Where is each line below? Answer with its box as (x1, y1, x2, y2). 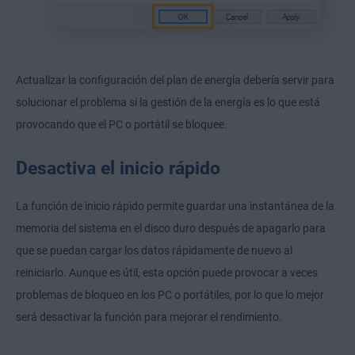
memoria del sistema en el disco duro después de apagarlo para (16, 221, 326, 235)
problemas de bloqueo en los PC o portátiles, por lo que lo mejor (16, 288, 324, 301)
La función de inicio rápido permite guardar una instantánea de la (16, 199, 334, 212)
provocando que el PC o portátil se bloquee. (16, 117, 227, 131)
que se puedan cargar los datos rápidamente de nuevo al (16, 243, 292, 257)
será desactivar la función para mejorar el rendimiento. (16, 310, 282, 323)
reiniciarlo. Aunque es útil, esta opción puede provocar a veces (16, 265, 318, 279)
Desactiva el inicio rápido (16, 157, 220, 178)
